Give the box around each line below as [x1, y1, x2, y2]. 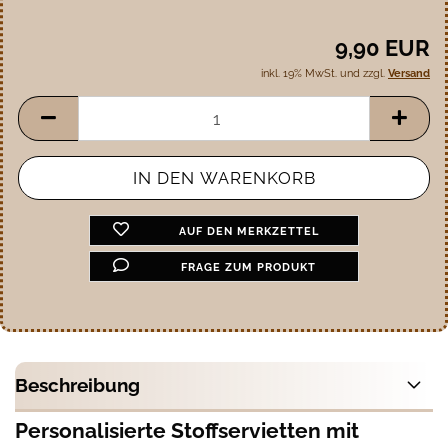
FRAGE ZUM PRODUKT [181, 261, 317, 274]
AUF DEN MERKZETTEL [178, 225, 319, 238]
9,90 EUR [335, 35, 430, 61]
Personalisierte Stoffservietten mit [15, 418, 359, 443]
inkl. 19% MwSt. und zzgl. [261, 67, 388, 80]
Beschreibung [15, 374, 140, 396]
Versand [388, 67, 430, 80]
